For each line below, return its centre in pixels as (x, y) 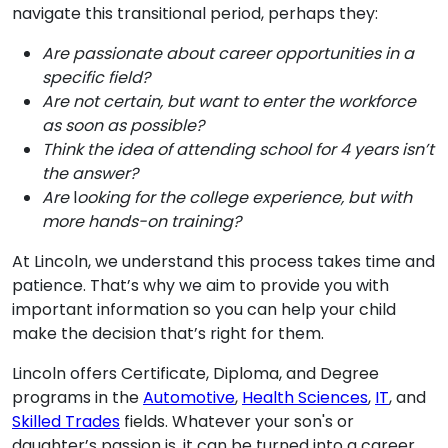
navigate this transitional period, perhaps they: (195, 13)
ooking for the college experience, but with (244, 197)
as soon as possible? (123, 125)
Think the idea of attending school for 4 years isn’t (238, 149)
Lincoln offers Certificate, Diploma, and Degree (195, 373)
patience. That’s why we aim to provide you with (200, 285)
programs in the (77, 397)
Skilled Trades (66, 421)
